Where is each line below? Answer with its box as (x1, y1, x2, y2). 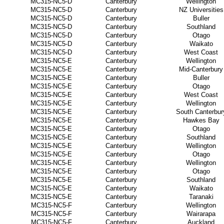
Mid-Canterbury (179, 65, 223, 73)
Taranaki (188, 193, 213, 200)
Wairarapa (186, 210, 215, 217)
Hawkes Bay (182, 116, 219, 124)
